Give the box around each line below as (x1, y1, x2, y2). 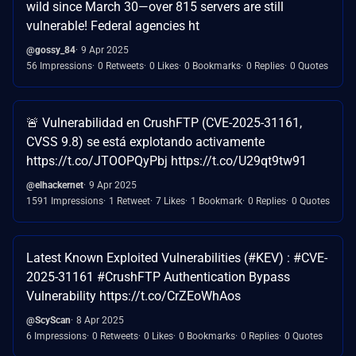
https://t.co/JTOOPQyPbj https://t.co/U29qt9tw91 (26, 153, 307, 168)
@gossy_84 (26, 44, 75, 56)
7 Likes (156, 195, 185, 207)
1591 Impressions (26, 195, 103, 207)
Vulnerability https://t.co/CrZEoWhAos (26, 288, 241, 304)
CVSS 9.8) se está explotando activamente (26, 133, 265, 149)
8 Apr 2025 (76, 314, 124, 326)
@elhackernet (26, 179, 83, 191)
